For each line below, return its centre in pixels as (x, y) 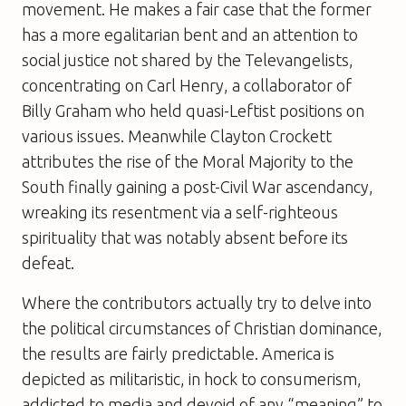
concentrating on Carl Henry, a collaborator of (187, 85)
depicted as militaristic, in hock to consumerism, (192, 378)
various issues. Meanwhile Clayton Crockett (177, 135)
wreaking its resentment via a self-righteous (180, 212)
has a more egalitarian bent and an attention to (190, 34)
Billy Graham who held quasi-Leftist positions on (193, 110)
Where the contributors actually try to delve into (197, 302)
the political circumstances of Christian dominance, (202, 328)
